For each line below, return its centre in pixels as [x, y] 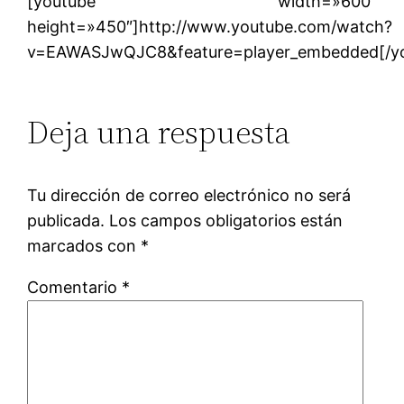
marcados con [84, 245]
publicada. [66, 220]
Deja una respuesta [159, 132]
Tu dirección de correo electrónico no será [189, 195]
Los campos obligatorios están [226, 220]
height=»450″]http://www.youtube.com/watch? [210, 26]
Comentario [75, 287]
